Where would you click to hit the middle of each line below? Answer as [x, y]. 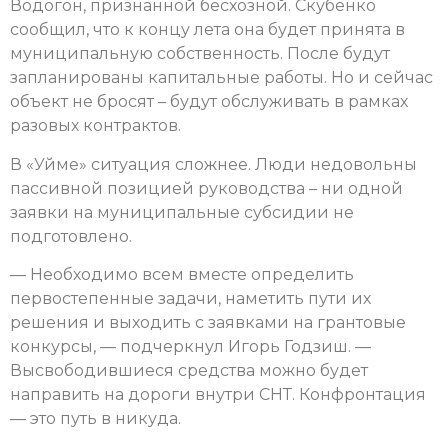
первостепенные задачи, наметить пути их [190, 298]
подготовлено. [71, 236]
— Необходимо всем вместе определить [182, 274]
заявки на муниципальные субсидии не [182, 212]
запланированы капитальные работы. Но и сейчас [221, 78]
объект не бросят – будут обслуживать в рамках [209, 102]
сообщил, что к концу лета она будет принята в [207, 30]
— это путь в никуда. [95, 418]
